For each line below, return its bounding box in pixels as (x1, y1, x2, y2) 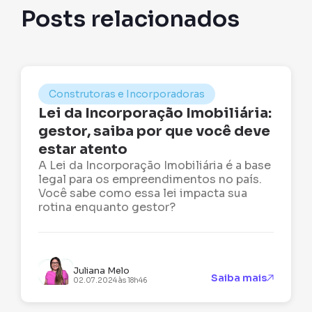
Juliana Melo (73, 265, 130, 277)
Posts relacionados (21, 5, 240, 33)
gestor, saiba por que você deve (38, 123, 271, 141)
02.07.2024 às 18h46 (73, 276, 148, 286)
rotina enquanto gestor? (38, 200, 176, 215)
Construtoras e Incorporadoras (49, 88, 205, 101)
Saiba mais (210, 272, 267, 285)
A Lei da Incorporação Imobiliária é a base (38, 158, 272, 173)
